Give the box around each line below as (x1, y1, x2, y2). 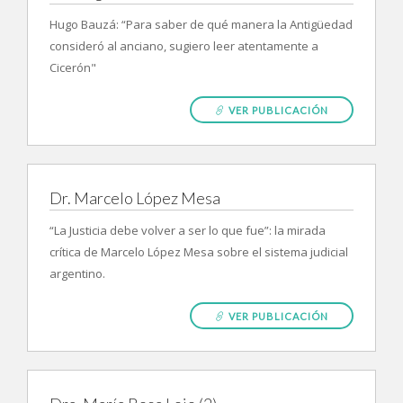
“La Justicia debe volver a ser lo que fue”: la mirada (49, 222, 326, 238)
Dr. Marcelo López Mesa (49, 188, 220, 208)
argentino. (49, 265, 105, 282)
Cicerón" (49, 59, 96, 76)
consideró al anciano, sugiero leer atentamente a (49, 38, 318, 54)
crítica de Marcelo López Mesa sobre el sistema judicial (49, 244, 348, 260)
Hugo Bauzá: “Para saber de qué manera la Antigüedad (49, 16, 353, 32)
